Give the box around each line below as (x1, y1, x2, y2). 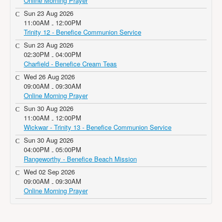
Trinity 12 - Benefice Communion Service (24, 27, 141, 37)
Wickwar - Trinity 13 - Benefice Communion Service (24, 122, 171, 132)
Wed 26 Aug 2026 (24, 72, 75, 81)
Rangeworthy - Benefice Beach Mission (24, 154, 137, 164)
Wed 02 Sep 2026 (24, 167, 75, 176)
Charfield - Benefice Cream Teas (24, 59, 117, 68)
